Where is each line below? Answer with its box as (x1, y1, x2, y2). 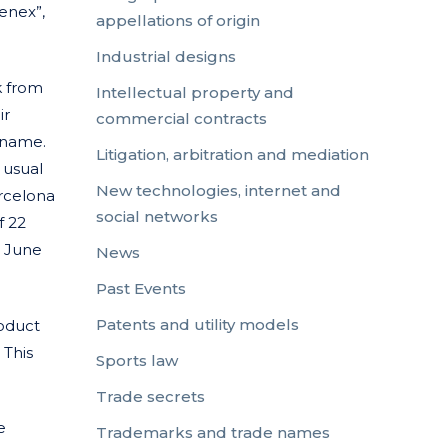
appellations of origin (96, 11, 260, 30)
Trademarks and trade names (96, 423, 330, 442)
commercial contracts (96, 109, 267, 128)
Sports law (96, 351, 178, 370)
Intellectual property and (96, 83, 294, 102)
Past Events (96, 279, 186, 298)
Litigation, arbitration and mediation (96, 145, 369, 164)
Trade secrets (96, 387, 205, 406)
